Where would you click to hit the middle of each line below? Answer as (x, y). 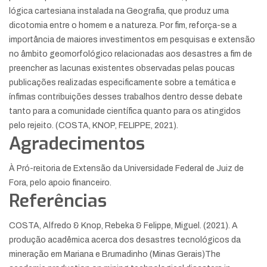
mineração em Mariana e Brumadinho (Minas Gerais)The (115, 254)
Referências (58, 201)
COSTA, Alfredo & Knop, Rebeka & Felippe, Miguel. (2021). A (123, 226)
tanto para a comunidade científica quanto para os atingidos (125, 111)
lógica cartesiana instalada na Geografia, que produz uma (119, 11)
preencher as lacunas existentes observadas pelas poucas (122, 69)
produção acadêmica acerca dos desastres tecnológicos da (125, 240)
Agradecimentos (77, 144)
